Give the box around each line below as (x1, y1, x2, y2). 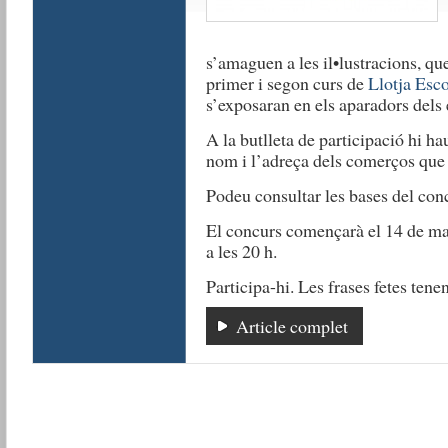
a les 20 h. (205, 239, 277, 263)
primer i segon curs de (205, 71, 368, 95)
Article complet (235, 314, 348, 338)
